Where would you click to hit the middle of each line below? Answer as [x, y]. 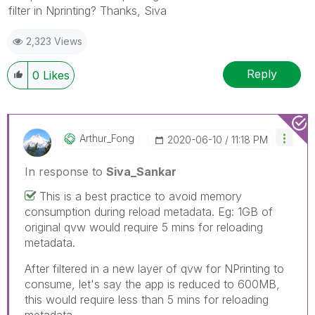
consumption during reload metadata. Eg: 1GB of [149, 211]
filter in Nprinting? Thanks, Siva [88, 10]
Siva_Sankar [141, 171]
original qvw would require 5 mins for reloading [144, 227]
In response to [65, 171]
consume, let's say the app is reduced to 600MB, [152, 284]
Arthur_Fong [107, 138]
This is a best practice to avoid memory [141, 196]
